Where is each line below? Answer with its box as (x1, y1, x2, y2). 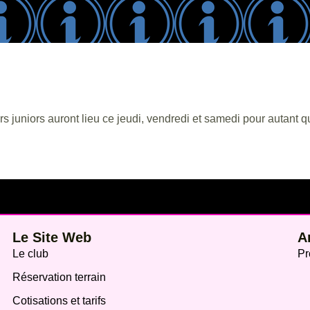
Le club (12, 247, 48, 259)
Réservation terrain (12, 271, 106, 283)
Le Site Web (12, 229, 91, 245)
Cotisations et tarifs (12, 294, 106, 307)
